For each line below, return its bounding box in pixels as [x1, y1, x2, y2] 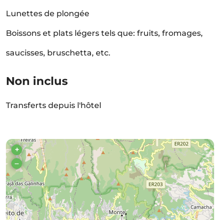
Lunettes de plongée [6, 9, 89, 18]
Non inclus [6, 74, 68, 88]
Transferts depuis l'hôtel [6, 101, 101, 110]
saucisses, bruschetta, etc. [6, 48, 110, 57]
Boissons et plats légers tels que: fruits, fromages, [6, 28, 203, 38]
